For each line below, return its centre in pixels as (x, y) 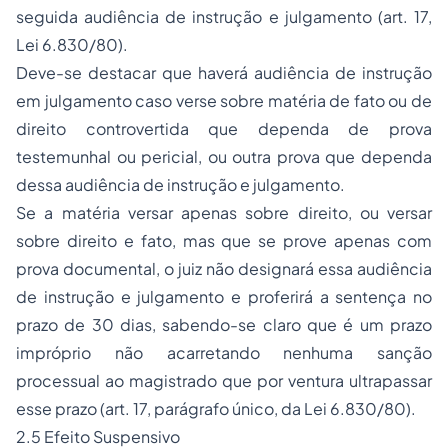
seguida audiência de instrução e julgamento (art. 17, (224, 16)
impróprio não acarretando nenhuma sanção (224, 352)
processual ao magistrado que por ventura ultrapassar (224, 380)
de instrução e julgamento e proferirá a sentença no (224, 296)
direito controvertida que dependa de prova (224, 128)
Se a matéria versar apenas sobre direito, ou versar (224, 212)
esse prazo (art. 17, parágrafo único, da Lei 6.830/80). (216, 408)
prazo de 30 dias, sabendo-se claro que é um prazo (224, 324)
